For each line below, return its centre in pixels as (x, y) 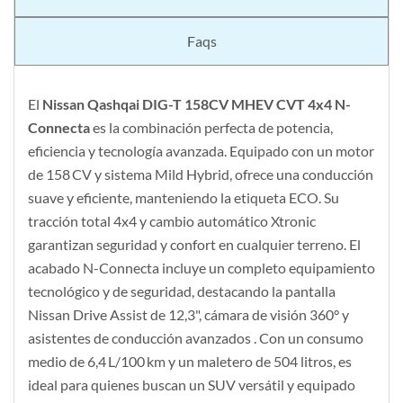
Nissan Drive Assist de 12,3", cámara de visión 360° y (188, 315)
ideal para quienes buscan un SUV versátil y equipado (192, 385)
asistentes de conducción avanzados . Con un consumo (196, 338)
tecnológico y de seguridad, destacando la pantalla (182, 291)
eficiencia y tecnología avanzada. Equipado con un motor (201, 151)
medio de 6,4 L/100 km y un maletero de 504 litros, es (190, 362)
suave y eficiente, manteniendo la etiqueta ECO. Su (184, 198)
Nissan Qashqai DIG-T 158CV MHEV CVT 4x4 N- (197, 104)
